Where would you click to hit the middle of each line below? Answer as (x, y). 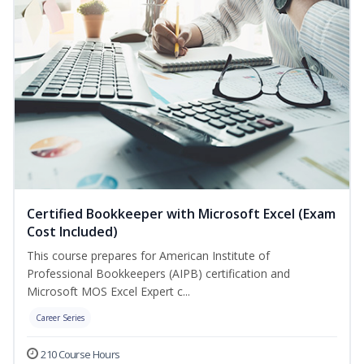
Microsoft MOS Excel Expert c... (108, 292)
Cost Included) (72, 232)
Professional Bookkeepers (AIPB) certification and (158, 274)
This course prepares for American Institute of (148, 256)
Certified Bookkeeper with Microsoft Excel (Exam (181, 214)
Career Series (60, 318)
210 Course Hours (80, 355)
